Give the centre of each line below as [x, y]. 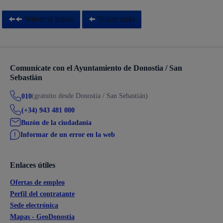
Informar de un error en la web [68, 135]
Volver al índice [48, 19]
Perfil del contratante [42, 194]
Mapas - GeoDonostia [42, 217]
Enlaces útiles [33, 165]
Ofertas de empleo [37, 182]
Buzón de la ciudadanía [56, 122]
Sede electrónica [34, 205]
